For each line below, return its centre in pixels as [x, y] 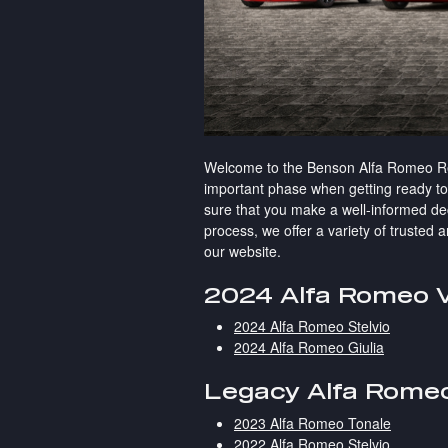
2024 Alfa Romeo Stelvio [312, 326]
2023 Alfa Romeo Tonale [312, 422]
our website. [244, 250]
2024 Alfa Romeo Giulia [309, 347]
